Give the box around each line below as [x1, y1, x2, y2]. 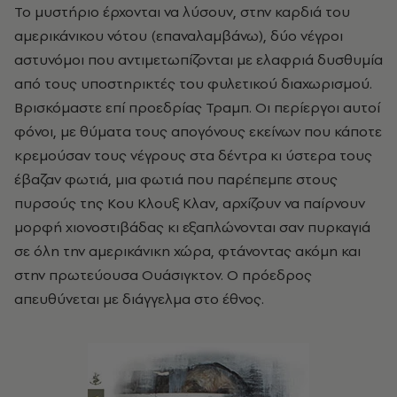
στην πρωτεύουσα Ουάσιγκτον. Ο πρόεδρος [14, 265, 312, 284]
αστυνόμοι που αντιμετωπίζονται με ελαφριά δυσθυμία [14, 50, 383, 69]
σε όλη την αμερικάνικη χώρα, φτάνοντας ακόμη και [14, 241, 361, 261]
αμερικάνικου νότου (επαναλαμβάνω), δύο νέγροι [14, 26, 343, 45]
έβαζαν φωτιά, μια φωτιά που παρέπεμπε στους [14, 169, 338, 189]
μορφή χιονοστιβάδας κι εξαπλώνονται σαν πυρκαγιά [14, 217, 370, 237]
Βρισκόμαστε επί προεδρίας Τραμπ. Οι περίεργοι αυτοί [14, 97, 380, 117]
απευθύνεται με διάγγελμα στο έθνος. [14, 289, 264, 308]
